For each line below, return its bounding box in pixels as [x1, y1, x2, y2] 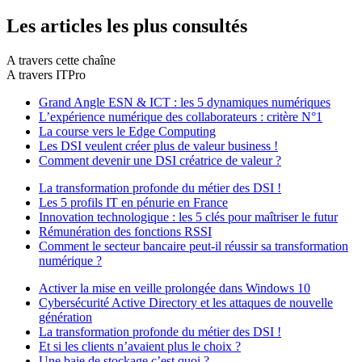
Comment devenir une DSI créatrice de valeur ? [39, 153, 281, 167]
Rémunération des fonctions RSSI [39, 224, 212, 238]
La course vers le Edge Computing [39, 124, 216, 138]
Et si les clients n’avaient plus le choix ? [39, 339, 241, 353]
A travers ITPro [6, 67, 86, 82]
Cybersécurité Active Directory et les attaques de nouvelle [39, 295, 333, 309]
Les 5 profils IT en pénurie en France [39, 195, 228, 209]
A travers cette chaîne [6, 53, 116, 67]
